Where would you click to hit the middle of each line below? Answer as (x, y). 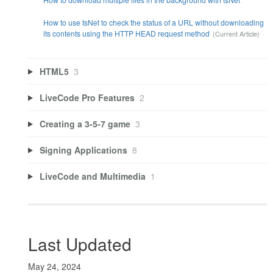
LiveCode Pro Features (87, 97)
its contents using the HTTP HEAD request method (126, 33)
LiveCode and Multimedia (92, 176)
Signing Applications (83, 150)
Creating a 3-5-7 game (85, 123)
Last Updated (80, 244)
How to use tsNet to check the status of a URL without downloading (153, 22)
